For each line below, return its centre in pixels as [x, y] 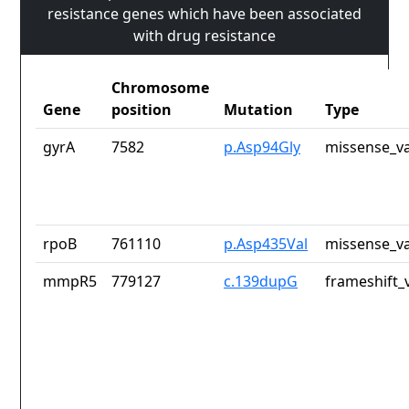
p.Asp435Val [266, 244]
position [142, 110]
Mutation [258, 110]
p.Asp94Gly [262, 147]
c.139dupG [261, 282]
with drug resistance [204, 36]
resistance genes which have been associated [204, 14]
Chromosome [160, 88]
